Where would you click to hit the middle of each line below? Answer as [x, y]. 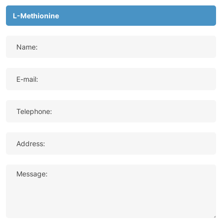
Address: [31, 143]
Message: [32, 173]
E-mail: [28, 79]
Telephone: [34, 111]
